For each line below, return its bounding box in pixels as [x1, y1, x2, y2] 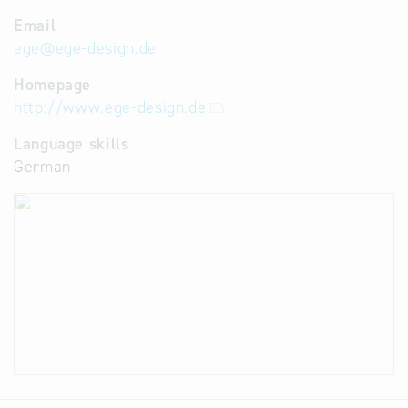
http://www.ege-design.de [14, 97, 207, 118]
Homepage [14, 74, 92, 96]
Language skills [14, 133, 129, 155]
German [14, 156, 71, 178]
